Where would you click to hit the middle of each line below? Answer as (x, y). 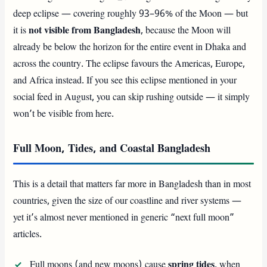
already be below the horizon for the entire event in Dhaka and (130, 47)
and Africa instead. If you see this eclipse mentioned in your (125, 81)
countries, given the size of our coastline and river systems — (128, 201)
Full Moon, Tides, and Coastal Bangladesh (112, 149)
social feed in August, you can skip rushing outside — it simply (132, 97)
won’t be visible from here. (64, 114)
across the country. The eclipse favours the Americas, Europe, (129, 64)
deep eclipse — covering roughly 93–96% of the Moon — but (131, 14)
